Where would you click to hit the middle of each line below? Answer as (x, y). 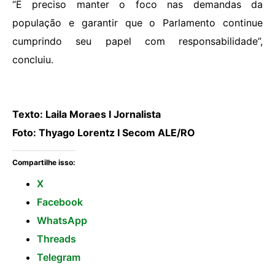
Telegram (59, 258)
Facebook (60, 202)
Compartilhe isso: (44, 163)
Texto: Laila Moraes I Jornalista (87, 114)
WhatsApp (62, 221)
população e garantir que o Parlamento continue (137, 23)
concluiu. (33, 60)
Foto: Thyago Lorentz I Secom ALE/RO (104, 133)
